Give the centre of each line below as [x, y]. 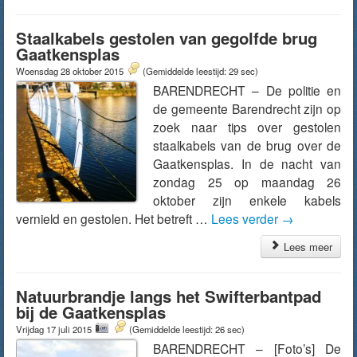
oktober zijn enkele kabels [247, 200]
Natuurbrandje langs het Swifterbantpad [169, 296]
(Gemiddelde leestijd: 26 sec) [187, 329]
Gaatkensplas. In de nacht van [247, 163]
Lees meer [306, 247]
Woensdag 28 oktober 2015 [71, 71]
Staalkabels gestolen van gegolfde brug [167, 38]
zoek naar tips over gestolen [247, 127]
